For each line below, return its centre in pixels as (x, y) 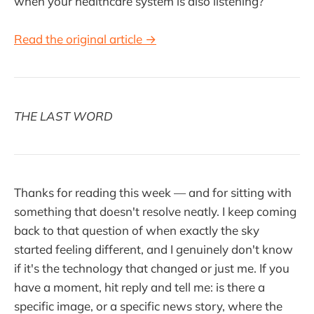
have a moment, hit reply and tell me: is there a (139, 287)
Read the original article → (85, 39)
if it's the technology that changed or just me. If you (152, 268)
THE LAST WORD (63, 116)
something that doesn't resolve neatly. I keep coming (155, 212)
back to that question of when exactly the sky (137, 231)
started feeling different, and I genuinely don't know (153, 250)
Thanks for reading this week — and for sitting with (153, 193)
